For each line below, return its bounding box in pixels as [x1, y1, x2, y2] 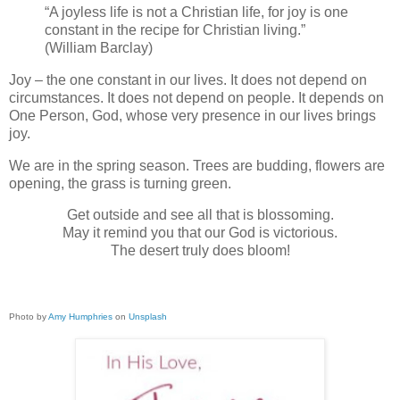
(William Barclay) [45, 39, 153, 55]
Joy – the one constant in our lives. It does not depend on [9, 71, 367, 87]
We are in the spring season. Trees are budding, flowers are [9, 157, 385, 173]
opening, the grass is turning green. [9, 175, 231, 191]
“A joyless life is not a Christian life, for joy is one [45, 4, 348, 20]
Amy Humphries [48, 312, 112, 322]
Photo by [9, 312, 48, 322]
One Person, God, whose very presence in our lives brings [9, 107, 376, 123]
